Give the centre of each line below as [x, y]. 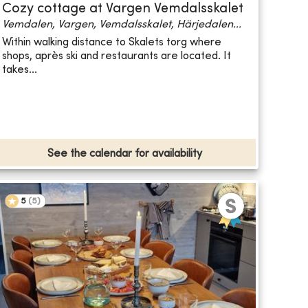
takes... [19, 70]
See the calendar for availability [124, 154]
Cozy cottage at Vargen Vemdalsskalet [122, 10]
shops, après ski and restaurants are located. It [116, 56]
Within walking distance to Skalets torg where [111, 42]
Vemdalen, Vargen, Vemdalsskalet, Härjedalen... [121, 25]
